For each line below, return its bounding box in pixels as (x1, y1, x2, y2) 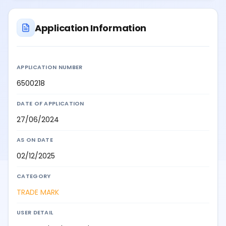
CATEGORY (17, 172, 51, 181)
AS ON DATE (17, 136, 53, 144)
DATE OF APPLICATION (17, 99, 84, 108)
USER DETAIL (17, 208, 53, 217)
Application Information (35, 21, 147, 34)
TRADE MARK (17, 187, 59, 198)
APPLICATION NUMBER (17, 63, 83, 72)
